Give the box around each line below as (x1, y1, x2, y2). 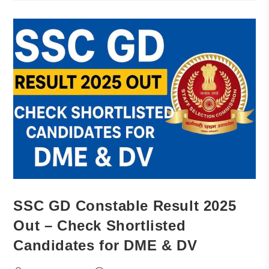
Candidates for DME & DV (13, 237, 198, 253)
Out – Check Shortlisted (13, 217, 186, 234)
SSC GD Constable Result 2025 (13, 197, 237, 214)
